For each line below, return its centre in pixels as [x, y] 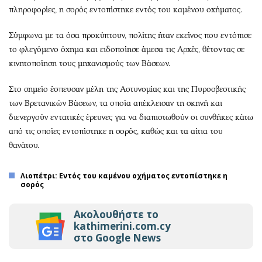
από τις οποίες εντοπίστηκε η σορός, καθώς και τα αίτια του [116, 131]
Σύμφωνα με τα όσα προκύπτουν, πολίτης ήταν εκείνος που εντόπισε [130, 35]
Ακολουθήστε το [116, 214]
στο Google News [117, 237]
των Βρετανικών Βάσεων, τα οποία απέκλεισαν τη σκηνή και [116, 103]
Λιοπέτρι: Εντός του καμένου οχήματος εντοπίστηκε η [124, 175]
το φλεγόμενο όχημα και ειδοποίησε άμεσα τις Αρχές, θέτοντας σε [127, 49]
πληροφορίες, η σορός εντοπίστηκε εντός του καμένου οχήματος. [125, 9]
